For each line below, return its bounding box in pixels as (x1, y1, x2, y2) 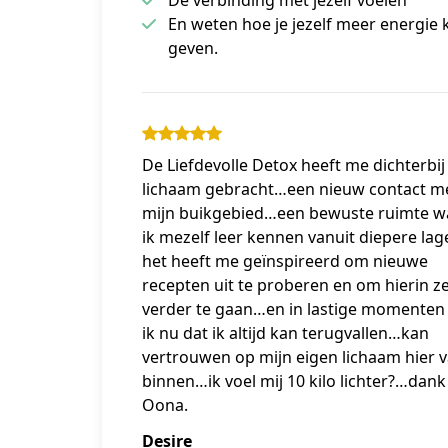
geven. (168, 36, 218, 59)
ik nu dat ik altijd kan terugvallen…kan (142, 321, 429, 344)
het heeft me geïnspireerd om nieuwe (142, 249, 428, 272)
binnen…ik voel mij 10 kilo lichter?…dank (142, 369, 446, 392)
